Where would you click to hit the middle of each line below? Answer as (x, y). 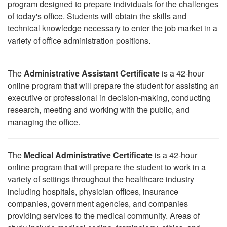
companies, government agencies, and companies (98, 203)
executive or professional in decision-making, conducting (109, 98)
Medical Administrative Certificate (89, 155)
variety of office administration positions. (79, 40)
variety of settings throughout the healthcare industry (101, 179)
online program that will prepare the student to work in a (107, 167)
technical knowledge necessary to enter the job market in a (112, 28)
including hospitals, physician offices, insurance (93, 191)
